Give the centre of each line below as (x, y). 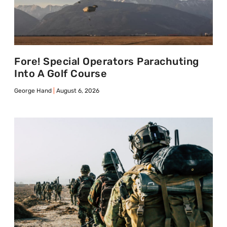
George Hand (34, 91)
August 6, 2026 (77, 91)
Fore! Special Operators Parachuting (107, 62)
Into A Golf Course (61, 74)
